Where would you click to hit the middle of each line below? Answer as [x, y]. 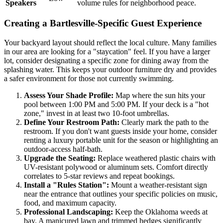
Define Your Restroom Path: [72, 122]
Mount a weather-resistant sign [158, 185]
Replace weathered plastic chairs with [156, 158]
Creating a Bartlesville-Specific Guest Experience [103, 23]
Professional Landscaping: [68, 212]
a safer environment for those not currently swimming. [89, 79]
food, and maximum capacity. [70, 203]
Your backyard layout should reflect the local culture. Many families [110, 43]
